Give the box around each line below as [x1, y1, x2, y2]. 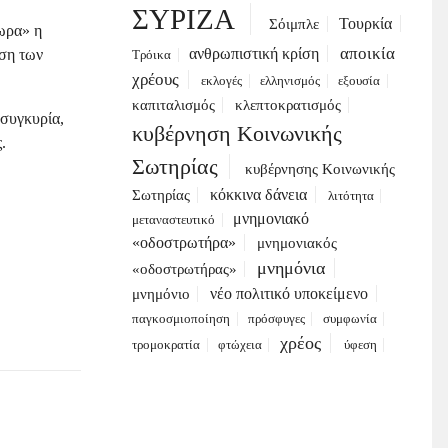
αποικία [340, 44, 396, 64]
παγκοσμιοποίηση [132, 312, 231, 327]
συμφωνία [322, 312, 377, 327]
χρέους [132, 70, 180, 90]
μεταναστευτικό [132, 213, 216, 228]
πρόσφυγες [247, 312, 305, 327]
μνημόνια [256, 258, 325, 279]
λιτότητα [327, 189, 374, 204]
